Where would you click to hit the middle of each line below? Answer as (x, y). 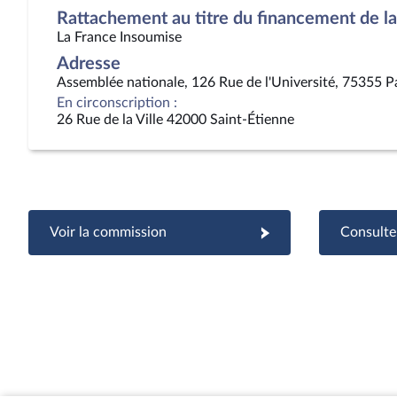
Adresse (89, 64)
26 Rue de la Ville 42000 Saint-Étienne (175, 120)
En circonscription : (117, 103)
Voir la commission (108, 232)
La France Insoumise (119, 37)
